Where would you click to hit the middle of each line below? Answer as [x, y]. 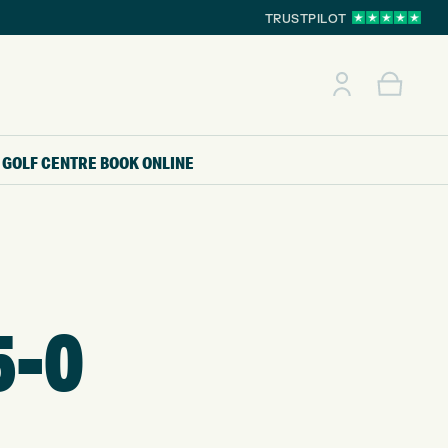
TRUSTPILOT [305, 19]
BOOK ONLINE [147, 162]
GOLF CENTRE [50, 162]
